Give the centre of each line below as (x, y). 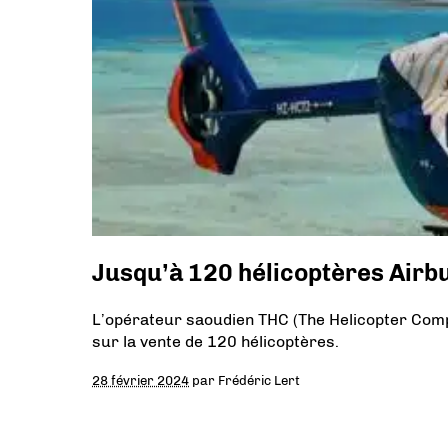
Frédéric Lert (259, 379)
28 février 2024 (140, 379)
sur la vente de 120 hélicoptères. (215, 341)
